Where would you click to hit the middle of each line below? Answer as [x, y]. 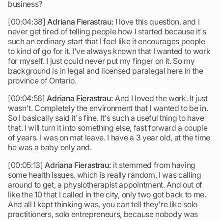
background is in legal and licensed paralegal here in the [106, 71]
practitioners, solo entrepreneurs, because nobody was [103, 214]
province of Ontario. [42, 81]
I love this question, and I [157, 22]
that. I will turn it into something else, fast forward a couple [108, 128]
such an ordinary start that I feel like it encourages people [107, 41]
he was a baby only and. [50, 147]
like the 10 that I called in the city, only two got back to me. [107, 194]
